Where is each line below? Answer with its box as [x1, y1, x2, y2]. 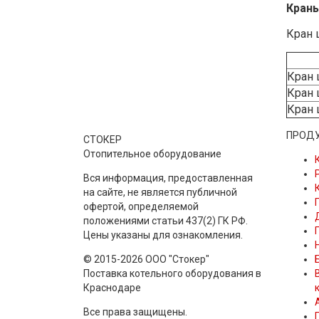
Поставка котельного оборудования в [83, 267, 261, 279]
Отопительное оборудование [83, 147, 221, 159]
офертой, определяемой [83, 200, 199, 212]
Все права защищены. [83, 305, 187, 318]
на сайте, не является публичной [83, 186, 237, 198]
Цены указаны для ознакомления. [83, 229, 243, 241]
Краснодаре [83, 281, 141, 293]
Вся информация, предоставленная [83, 172, 253, 184]
